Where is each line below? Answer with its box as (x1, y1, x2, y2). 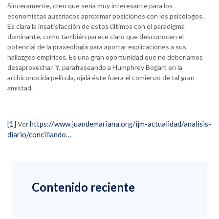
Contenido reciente (32, 180, 135, 195)
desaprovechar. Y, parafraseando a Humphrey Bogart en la (7, 63, 182, 72)
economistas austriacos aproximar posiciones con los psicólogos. (7, 12, 204, 21)
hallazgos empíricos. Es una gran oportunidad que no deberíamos (7, 53, 203, 62)
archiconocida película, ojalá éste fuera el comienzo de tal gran (7, 73, 195, 82)
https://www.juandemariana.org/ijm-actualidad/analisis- (30, 119, 211, 129)
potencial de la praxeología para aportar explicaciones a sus (7, 43, 186, 51)
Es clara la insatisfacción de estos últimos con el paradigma (7, 22, 185, 31)
